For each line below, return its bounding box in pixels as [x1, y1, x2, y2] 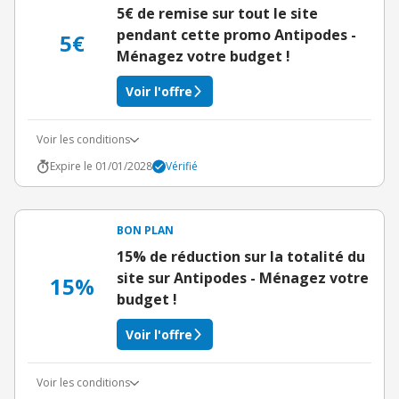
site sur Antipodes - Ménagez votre [117, 268, 369, 288]
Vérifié [166, 159, 198, 174]
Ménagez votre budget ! [117, 46, 290, 66]
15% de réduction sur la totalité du [117, 247, 365, 266]
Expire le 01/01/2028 [50, 159, 152, 174]
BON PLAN [117, 223, 174, 238]
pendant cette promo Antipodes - [117, 25, 356, 45]
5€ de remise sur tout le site [117, 4, 318, 23]
